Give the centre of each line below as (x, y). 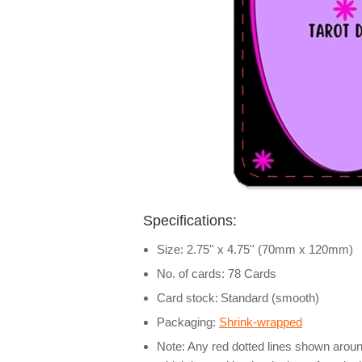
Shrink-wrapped (261, 322)
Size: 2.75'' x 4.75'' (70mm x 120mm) (255, 249)
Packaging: (188, 322)
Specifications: (190, 221)
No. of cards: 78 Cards (217, 274)
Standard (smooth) (270, 298)
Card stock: (187, 298)
